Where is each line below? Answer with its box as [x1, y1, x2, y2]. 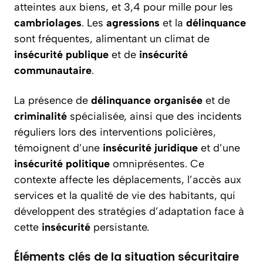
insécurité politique [14, 157, 110, 170]
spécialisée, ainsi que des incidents [67, 110, 242, 123]
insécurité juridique [103, 141, 198, 154]
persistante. [90, 221, 149, 234]
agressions [106, 16, 160, 29]
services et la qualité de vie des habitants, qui [14, 189, 235, 202]
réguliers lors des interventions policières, [14, 126, 216, 139]
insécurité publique [14, 48, 109, 61]
